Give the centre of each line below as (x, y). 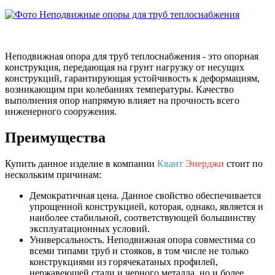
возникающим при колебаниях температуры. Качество (119, 89)
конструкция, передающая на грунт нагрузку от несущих (125, 67)
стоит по (243, 163)
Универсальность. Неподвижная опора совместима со (142, 239)
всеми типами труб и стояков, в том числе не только (139, 250)
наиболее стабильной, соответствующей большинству (143, 217)
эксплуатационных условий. (90, 228)
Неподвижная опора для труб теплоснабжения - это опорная (132, 56)
